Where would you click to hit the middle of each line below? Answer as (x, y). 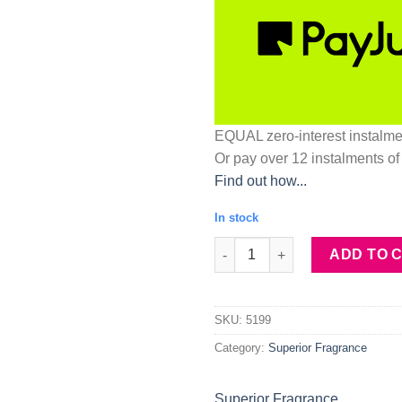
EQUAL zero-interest (280, 136)
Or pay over (253, 159)
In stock (236, 218)
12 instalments (338, 159)
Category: (241, 347)
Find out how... (261, 181)
